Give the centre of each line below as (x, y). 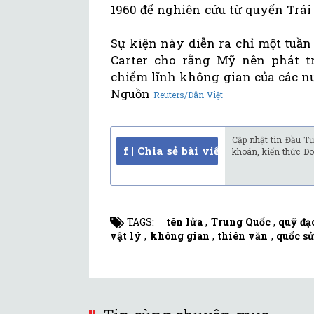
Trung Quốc (240, 222)
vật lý (126, 236)
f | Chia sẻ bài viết (174, 151)
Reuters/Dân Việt (189, 95)
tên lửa (185, 222)
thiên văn (243, 236)
